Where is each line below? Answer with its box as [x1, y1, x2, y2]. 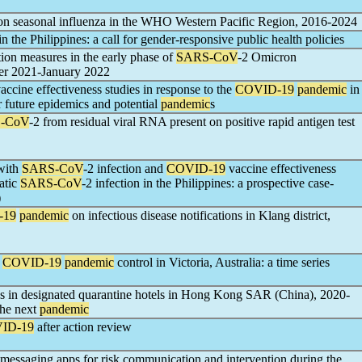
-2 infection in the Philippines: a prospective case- [82, 176, 334, 190]
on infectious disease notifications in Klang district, [69, 208, 330, 222]
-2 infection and [83, 162, 166, 175]
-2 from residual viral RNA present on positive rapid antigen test [29, 115, 355, 128]
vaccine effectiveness [225, 162, 336, 175]
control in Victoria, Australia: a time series [114, 255, 330, 269]
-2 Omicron [238, 50, 297, 64]
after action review [34, 320, 132, 334]
